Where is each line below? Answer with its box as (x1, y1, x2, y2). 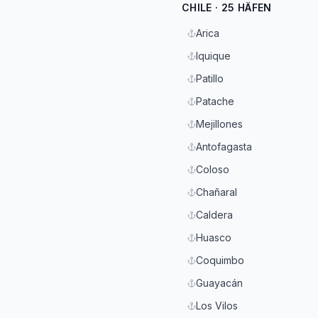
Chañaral (196, 186, 237, 198)
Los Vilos (196, 300, 238, 312)
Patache (196, 95, 234, 107)
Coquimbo (196, 254, 244, 266)
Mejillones (196, 118, 243, 130)
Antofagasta (196, 141, 252, 153)
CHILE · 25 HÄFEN (182, 1, 272, 13)
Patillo (196, 72, 224, 84)
